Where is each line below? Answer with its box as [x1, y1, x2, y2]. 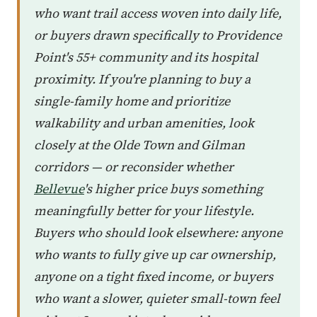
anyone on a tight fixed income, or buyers [34, 267, 273, 286]
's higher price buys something [84, 180, 263, 198]
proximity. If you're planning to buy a [34, 70, 250, 88]
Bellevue [34, 180, 84, 198]
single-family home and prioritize [34, 92, 230, 110]
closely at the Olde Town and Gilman [34, 136, 245, 154]
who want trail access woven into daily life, [34, 4, 282, 23]
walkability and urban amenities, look [34, 114, 254, 132]
